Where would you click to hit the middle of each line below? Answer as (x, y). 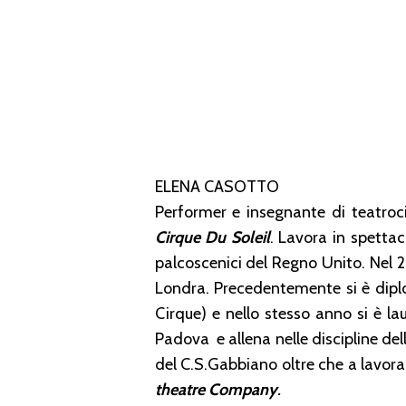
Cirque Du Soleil (212, 237)
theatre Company (216, 389)
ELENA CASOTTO (217, 186)
